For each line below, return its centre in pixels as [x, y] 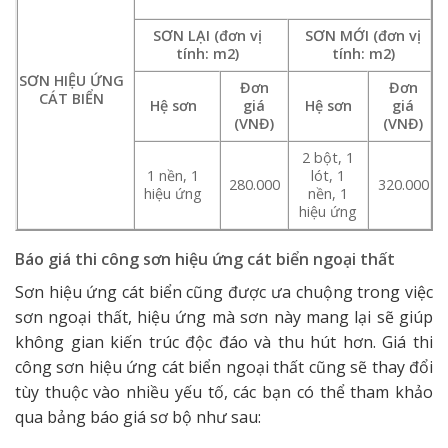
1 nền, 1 [173, 175]
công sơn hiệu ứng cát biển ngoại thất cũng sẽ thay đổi [224, 366]
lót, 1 [328, 175]
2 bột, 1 [328, 157]
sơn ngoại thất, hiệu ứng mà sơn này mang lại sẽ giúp [224, 316]
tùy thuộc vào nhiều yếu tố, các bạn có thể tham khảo [224, 391]
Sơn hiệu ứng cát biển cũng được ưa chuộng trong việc [224, 291]
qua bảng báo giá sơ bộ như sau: [138, 416]
